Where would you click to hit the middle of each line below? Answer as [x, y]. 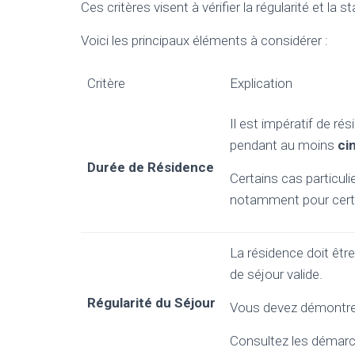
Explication [261, 83]
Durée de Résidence [151, 167]
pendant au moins [284, 145]
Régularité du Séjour [151, 303]
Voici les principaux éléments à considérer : [204, 40]
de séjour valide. [276, 274]
